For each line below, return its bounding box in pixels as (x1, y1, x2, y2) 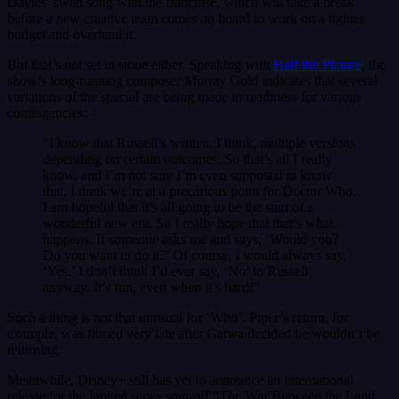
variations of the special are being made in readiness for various (7, 89, 362, 105)
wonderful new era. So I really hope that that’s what (43, 216, 333, 232)
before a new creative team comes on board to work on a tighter (7, 11, 364, 27)
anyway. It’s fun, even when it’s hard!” (43, 280, 260, 296)
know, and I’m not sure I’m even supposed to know (43, 167, 332, 183)
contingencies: (7, 105, 87, 121)
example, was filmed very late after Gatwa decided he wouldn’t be (7, 326, 379, 342)
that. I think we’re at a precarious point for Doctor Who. (43, 183, 356, 199)
